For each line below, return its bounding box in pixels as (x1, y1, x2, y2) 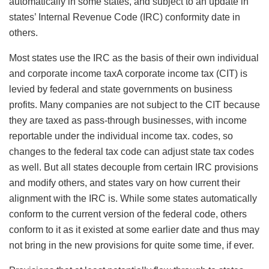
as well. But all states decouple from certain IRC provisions (9, 162, 258, 173)
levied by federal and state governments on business (9, 84, 232, 95)
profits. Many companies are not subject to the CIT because (9, 100, 260, 110)
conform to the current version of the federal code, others (9, 209, 247, 220)
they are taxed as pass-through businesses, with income (9, 115, 247, 126)
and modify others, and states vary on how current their (9, 178, 240, 189)
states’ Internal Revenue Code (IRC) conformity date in (9, 12, 240, 23)
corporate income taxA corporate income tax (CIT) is (28, 68, 247, 79)
